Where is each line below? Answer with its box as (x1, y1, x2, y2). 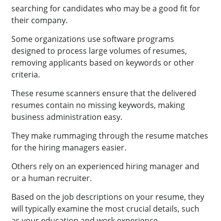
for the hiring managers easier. (11, 142, 127, 153)
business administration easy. (11, 111, 125, 123)
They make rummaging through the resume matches (11, 130, 209, 142)
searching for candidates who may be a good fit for (11, 3, 201, 14)
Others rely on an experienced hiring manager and (11, 161, 200, 172)
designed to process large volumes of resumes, (11, 45, 187, 57)
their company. (11, 15, 68, 26)
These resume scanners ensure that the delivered (11, 88, 197, 99)
